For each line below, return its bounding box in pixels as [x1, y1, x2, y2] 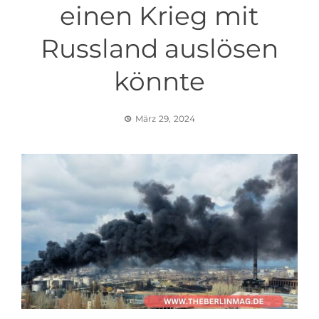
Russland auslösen [41, 33, 278, 64]
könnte [114, 66, 205, 97]
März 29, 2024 [135, 113, 196, 124]
